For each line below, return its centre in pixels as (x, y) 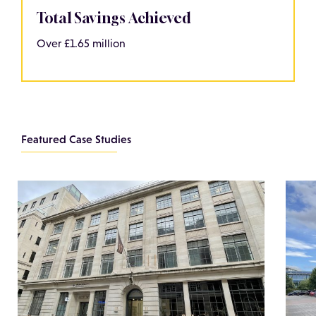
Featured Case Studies (76, 139)
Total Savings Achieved (114, 18)
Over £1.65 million (81, 43)
